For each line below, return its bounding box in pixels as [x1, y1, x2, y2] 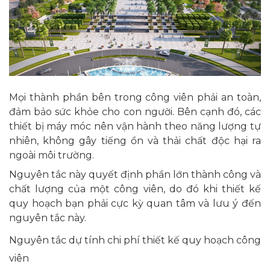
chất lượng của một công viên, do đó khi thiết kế [9, 183, 261, 195]
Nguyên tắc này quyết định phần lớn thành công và [9, 168, 261, 180]
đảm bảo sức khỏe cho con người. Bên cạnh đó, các [9, 105, 261, 118]
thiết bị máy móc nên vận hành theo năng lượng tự [9, 120, 261, 132]
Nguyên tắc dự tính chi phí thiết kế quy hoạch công [9, 234, 261, 246]
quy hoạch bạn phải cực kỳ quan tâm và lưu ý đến [9, 197, 261, 209]
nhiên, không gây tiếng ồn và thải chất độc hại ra [9, 134, 261, 146]
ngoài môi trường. [9, 149, 96, 161]
